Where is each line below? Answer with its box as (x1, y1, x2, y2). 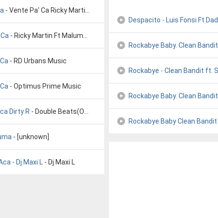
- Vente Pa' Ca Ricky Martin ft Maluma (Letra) (4, 6, 85, 14)
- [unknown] (12, 133, 49, 141)
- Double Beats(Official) (30, 108, 84, 115)
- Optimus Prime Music (8, 82, 81, 90)
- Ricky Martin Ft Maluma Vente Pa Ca (9, 32, 83, 39)
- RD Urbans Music (8, 57, 67, 65)
